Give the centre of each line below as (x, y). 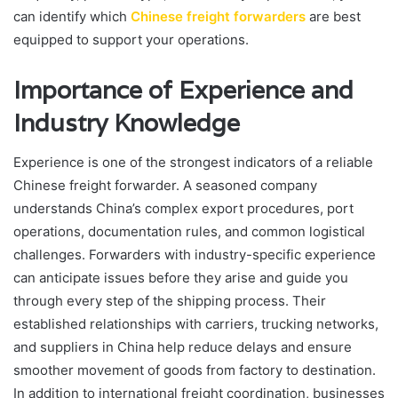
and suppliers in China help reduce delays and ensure (183, 347)
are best (333, 16)
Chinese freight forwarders (218, 16)
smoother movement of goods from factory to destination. (195, 370)
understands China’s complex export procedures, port (183, 209)
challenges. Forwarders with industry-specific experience (195, 255)
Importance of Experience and (183, 90)
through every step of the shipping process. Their (170, 301)
